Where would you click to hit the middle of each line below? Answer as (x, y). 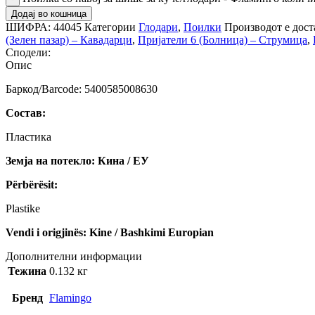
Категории (110, 27)
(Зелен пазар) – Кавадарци (69, 39)
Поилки (202, 27)
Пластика (28, 136)
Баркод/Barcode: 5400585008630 (82, 89)
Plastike (23, 208)
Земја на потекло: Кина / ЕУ (77, 160)
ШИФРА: (30, 27)
